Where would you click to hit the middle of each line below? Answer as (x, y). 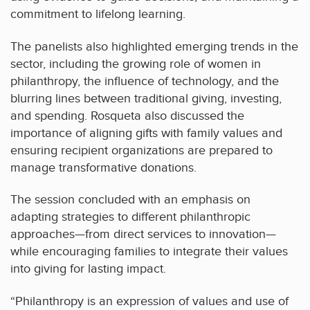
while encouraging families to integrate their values (149, 252)
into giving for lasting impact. (88, 269)
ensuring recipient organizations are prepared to (142, 150)
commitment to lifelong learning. (98, 15)
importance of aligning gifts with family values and (146, 133)
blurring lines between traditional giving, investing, (146, 98)
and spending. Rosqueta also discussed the (127, 116)
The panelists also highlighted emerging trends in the (154, 46)
